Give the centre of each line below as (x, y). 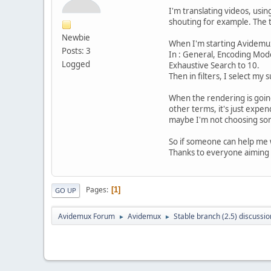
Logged (76, 64)
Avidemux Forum (87, 216)
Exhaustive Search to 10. (214, 65)
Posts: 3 (76, 51)
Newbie (76, 37)
